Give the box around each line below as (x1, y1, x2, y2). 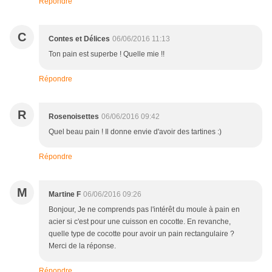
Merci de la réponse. (49, 242, 116, 251)
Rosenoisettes (49, 112, 99, 121)
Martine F (49, 190, 81, 199)
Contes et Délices (49, 35, 110, 44)
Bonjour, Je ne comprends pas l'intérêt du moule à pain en (49, 205, 240, 214)
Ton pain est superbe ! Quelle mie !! (49, 50, 165, 59)
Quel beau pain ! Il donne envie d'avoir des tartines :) (49, 127, 222, 137)
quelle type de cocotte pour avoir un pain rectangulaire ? (49, 229, 234, 239)
